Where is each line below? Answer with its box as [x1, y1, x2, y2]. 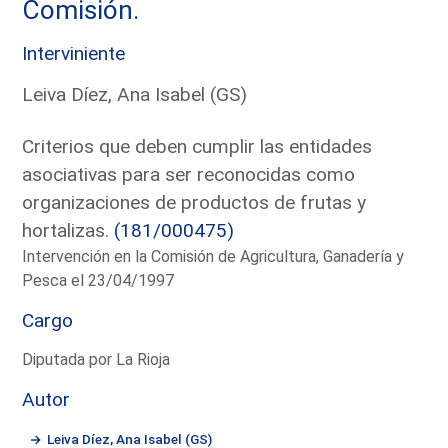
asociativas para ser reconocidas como [22, 162, 356, 186]
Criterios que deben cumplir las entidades [22, 134, 373, 158]
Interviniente [22, 41, 126, 65]
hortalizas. [22, 218, 115, 242]
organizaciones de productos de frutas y [22, 190, 367, 214]
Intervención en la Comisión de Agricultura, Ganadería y [22, 246, 405, 266]
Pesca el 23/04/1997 [22, 270, 175, 290]
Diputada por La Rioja [22, 349, 171, 369]
